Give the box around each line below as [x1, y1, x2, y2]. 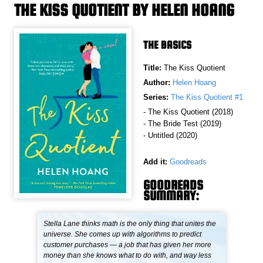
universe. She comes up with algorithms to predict [43, 230, 202, 238]
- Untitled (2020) [143, 130, 197, 140]
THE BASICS [143, 38, 191, 51]
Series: [143, 92, 168, 102]
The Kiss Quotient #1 [171, 92, 243, 102]
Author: [143, 77, 170, 87]
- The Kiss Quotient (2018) [143, 107, 233, 116]
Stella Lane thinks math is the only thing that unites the [43, 219, 217, 228]
